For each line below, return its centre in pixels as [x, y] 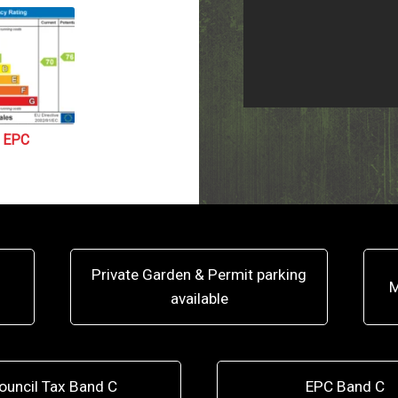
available [199, 298]
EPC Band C [346, 386]
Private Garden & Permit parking [199, 275]
